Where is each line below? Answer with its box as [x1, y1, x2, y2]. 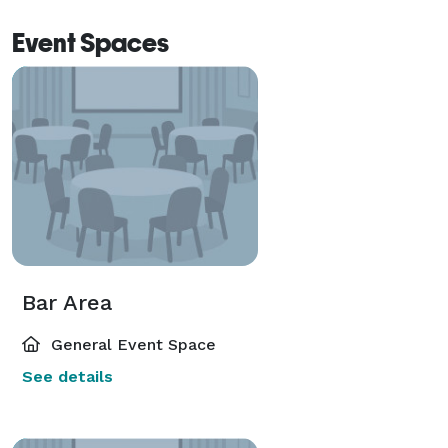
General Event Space [46, 334, 216, 354]
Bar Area [22, 289, 112, 315]
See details [22, 366, 113, 386]
